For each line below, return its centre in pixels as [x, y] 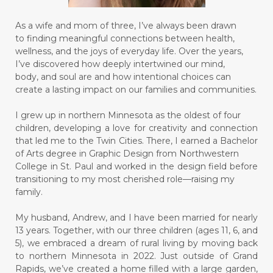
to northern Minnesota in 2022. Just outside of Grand [136, 256]
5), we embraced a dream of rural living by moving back [136, 243]
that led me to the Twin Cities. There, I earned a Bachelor [136, 141]
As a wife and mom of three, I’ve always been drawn [127, 26]
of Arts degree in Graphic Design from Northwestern [128, 154]
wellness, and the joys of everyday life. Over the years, [129, 51]
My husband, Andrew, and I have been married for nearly [136, 218]
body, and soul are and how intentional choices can [124, 77]
